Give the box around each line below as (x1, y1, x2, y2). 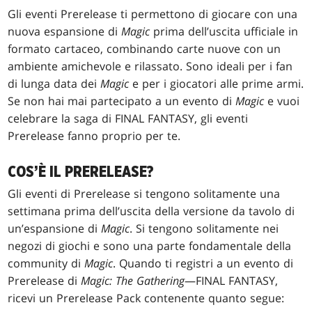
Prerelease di (8, 272, 81, 288)
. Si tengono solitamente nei (130, 220, 279, 236)
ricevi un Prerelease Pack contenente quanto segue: (8, 290, 285, 306)
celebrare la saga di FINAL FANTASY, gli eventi (8, 110, 249, 126)
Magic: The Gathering (81, 272, 185, 288)
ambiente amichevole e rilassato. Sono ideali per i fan (8, 58, 293, 74)
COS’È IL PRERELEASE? (8, 163, 155, 180)
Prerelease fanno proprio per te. (8, 127, 181, 143)
